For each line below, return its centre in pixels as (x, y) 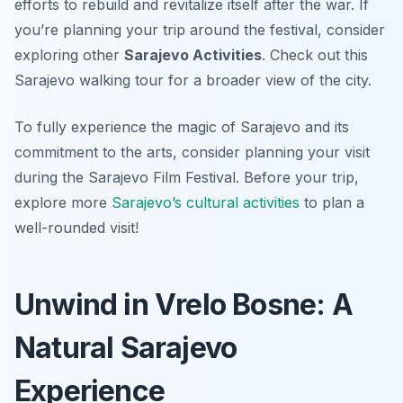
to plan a (332, 203)
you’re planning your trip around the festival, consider (200, 30)
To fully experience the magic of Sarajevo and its (182, 127)
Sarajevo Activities (193, 55)
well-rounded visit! (76, 228)
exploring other (69, 55)
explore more (63, 203)
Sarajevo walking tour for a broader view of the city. (193, 81)
